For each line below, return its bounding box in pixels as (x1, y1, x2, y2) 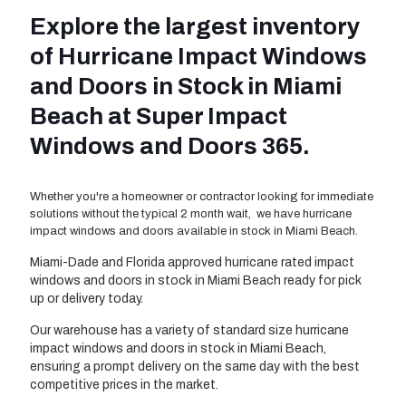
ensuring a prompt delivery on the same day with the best (30, 360, 360, 374)
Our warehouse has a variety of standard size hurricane (30, 324, 349, 338)
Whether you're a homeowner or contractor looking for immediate (30, 190, 373, 204)
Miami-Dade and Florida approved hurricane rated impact (30, 256, 354, 270)
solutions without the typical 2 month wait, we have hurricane (30, 208, 352, 221)
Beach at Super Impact (30, 103, 287, 130)
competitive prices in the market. (30, 378, 218, 392)
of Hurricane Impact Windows (30, 43, 367, 70)
